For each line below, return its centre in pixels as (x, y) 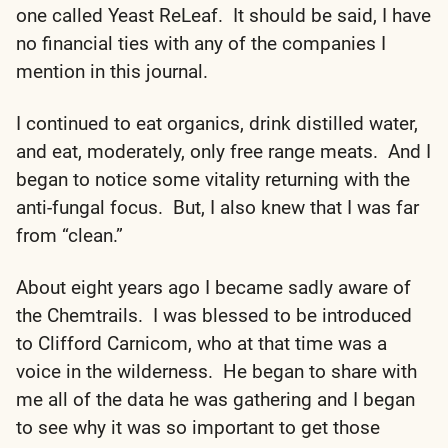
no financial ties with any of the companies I (201, 43)
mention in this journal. (112, 71)
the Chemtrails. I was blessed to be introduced (214, 315)
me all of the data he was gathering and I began (215, 399)
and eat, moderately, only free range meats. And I (223, 151)
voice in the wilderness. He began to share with (216, 371)
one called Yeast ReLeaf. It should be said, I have (223, 15)
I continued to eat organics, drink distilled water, (217, 123)
